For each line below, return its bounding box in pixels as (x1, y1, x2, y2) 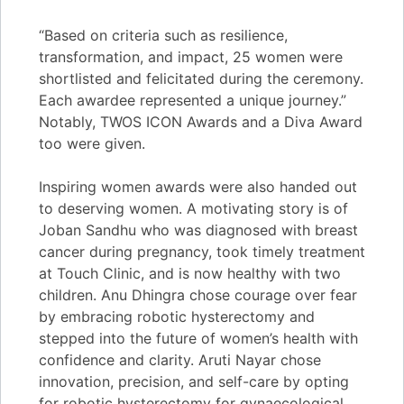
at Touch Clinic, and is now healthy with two (39, 263, 341, 282)
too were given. (39, 133, 145, 152)
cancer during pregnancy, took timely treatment (39, 242, 365, 261)
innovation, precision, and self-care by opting (39, 372, 349, 390)
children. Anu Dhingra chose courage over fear (39, 285, 357, 304)
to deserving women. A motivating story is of (39, 198, 348, 217)
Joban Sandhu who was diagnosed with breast (39, 220, 358, 239)
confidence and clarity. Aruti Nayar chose (39, 350, 321, 369)
